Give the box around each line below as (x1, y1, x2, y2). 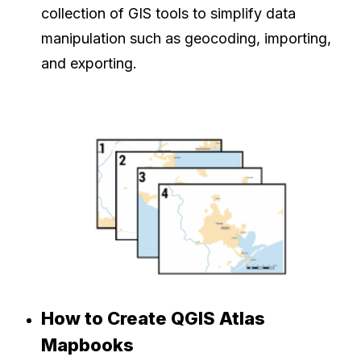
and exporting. (41, 54, 137, 72)
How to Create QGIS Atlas (41, 308, 265, 330)
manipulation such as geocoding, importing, (41, 29, 331, 47)
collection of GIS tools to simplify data (41, 4, 296, 22)
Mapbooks (41, 334, 134, 356)
